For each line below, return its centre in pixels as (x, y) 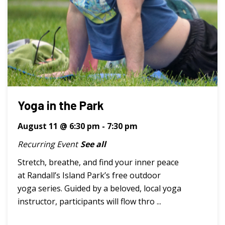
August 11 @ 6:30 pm (59, 126)
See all (93, 144)
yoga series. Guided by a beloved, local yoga (99, 188)
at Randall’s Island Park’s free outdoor (89, 175)
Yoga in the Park (61, 105)
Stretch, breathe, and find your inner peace (98, 162)
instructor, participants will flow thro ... (89, 201)
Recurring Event (48, 144)
